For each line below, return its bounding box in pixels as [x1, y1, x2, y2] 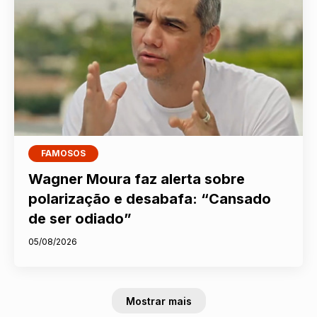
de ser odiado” [28, 210, 132, 228]
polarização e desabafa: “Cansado [28, 190, 272, 208]
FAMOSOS [41, 148, 86, 159]
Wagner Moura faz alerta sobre [28, 171, 246, 188]
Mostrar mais [125, 294, 192, 307]
